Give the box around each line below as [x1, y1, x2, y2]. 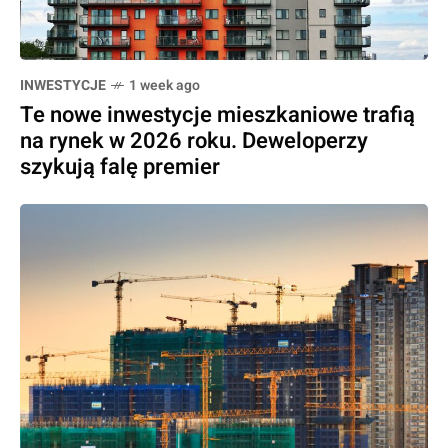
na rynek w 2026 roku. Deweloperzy [20, 125, 368, 158]
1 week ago [129, 75, 200, 97]
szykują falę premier [20, 151, 220, 184]
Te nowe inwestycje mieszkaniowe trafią [20, 99, 415, 132]
